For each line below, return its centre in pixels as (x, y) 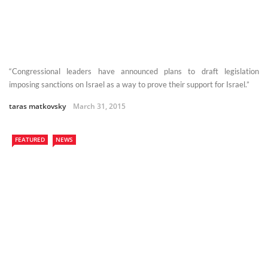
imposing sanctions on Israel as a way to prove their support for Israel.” (129, 85)
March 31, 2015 (99, 106)
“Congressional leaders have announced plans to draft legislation (134, 71)
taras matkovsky (37, 106)
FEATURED (30, 140)
